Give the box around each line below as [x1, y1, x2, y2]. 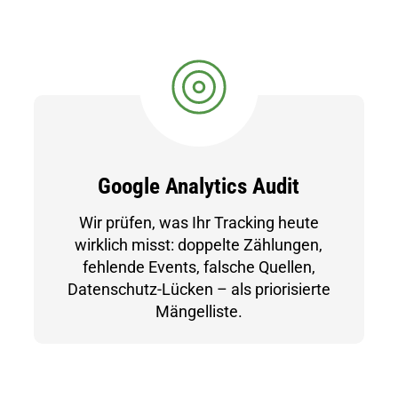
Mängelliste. [155, 302, 243, 321]
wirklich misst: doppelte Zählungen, [75, 235, 323, 254]
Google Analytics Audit [98, 173, 300, 199]
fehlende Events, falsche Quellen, [82, 258, 315, 276]
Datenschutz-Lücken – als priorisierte [67, 280, 330, 298]
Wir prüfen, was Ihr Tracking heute [78, 213, 319, 232]
